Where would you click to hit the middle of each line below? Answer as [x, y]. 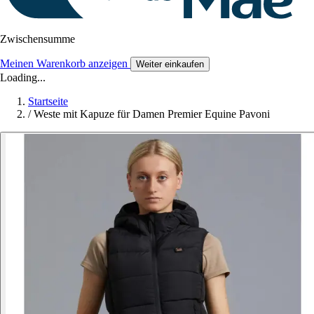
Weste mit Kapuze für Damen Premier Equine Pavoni [152, 114]
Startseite [48, 102]
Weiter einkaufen [170, 64]
